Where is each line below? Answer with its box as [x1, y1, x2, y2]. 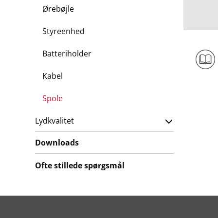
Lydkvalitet [35, 115, 74, 126]
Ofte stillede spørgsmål [35, 160, 125, 171]
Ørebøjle [42, 3, 74, 14]
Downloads [35, 137, 79, 148]
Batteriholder [42, 48, 91, 59]
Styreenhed [42, 26, 85, 36]
